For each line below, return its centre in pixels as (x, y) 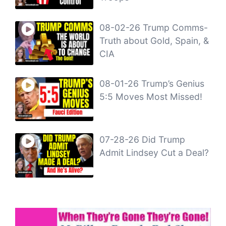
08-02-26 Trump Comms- (154, 27)
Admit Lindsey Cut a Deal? (154, 153)
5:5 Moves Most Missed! (151, 97)
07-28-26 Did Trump (143, 140)
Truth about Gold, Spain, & (154, 40)
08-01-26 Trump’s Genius (152, 84)
